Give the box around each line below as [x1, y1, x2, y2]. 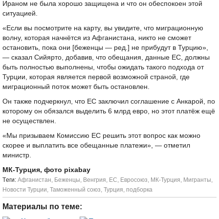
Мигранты [183, 176, 211, 183]
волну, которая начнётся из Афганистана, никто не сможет [2, 34, 191, 42]
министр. [2, 152, 31, 159]
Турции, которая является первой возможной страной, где [2, 73, 190, 81]
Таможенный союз [50, 186, 101, 193]
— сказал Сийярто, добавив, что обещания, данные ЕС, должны [2, 54, 210, 61]
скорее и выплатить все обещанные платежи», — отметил [2, 142, 190, 149]
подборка [126, 186, 153, 193]
